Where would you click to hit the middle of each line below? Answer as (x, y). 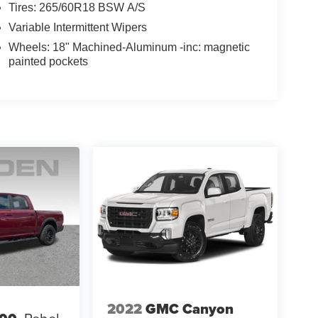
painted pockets (48, 62)
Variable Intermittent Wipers (77, 28)
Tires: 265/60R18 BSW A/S (77, 8)
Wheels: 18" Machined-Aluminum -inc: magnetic (129, 48)
